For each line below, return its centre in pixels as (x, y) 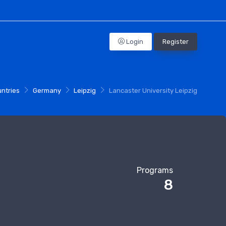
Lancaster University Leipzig (153, 91)
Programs (155, 170)
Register (176, 41)
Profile (121, 46)
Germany (47, 91)
